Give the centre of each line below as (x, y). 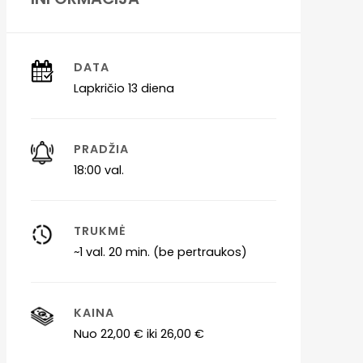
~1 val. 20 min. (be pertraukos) (161, 252)
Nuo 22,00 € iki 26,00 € (139, 333)
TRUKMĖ (100, 231)
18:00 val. (99, 170)
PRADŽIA (102, 149)
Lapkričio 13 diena (124, 88)
